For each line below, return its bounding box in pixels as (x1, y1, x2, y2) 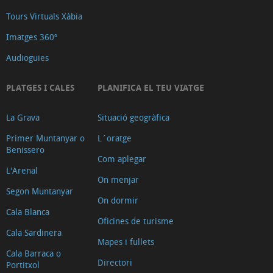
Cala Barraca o (6, 247, 61, 260)
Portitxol (6, 259, 40, 271)
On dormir (97, 194, 138, 207)
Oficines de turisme (97, 215, 174, 227)
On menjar (97, 174, 139, 186)
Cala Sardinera (6, 227, 62, 239)
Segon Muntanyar (6, 185, 73, 197)
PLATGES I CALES (6, 82, 74, 94)
